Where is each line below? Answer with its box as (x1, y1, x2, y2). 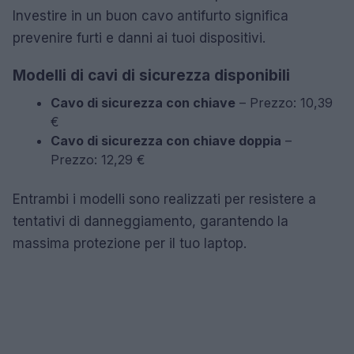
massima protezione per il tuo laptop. (13, 235, 247, 251)
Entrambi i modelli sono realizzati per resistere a (13, 190, 316, 207)
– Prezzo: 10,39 (235, 94, 333, 111)
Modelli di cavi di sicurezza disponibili (13, 66, 290, 85)
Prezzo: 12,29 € (51, 151, 145, 168)
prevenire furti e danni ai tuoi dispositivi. (13, 29, 265, 46)
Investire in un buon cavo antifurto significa (13, 7, 288, 24)
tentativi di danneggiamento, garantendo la (13, 213, 288, 229)
